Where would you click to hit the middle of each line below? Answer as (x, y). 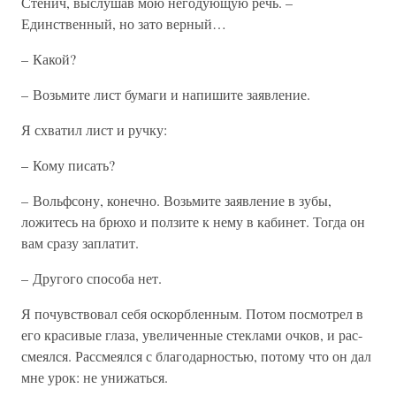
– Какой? (49, 59)
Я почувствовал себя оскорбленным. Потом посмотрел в (192, 313)
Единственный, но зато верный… (124, 23)
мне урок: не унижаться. (95, 377)
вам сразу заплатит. (80, 243)
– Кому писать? (68, 165)
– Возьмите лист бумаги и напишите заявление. (166, 94)
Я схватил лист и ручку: (94, 129)
